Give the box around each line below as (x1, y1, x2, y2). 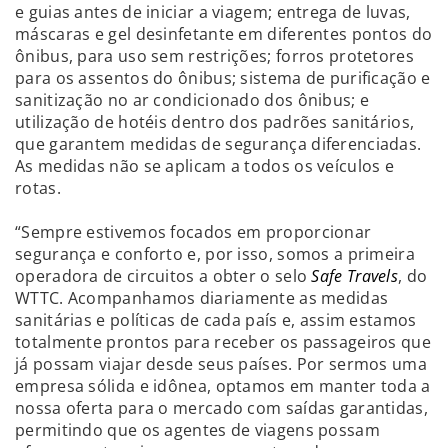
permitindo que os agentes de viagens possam (15, 418, 380, 441)
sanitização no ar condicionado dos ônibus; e (15, 88, 370, 111)
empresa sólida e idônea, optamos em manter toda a (15, 374, 431, 397)
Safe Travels (311, 264, 399, 287)
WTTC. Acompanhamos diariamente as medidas (15, 286, 389, 309)
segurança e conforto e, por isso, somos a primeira (15, 242, 415, 265)
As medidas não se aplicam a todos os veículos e (15, 154, 395, 177)
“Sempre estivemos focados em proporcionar (15, 220, 372, 243)
